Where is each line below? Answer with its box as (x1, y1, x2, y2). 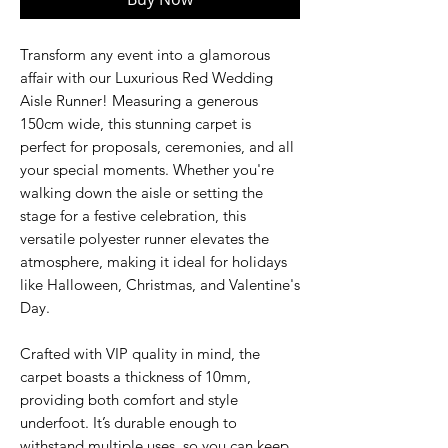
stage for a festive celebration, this (20, 206, 246, 225)
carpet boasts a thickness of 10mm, (20, 367, 251, 386)
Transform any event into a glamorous (20, 45, 270, 64)
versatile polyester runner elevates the (20, 229, 269, 248)
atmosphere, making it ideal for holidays (20, 252, 287, 271)
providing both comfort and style (20, 390, 238, 409)
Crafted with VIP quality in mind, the (20, 344, 260, 363)
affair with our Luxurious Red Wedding (20, 68, 273, 87)
